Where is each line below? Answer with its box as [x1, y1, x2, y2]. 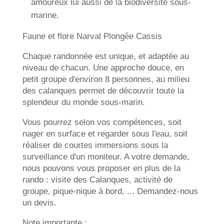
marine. [30, 10, 59, 20]
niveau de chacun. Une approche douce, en [22, 63, 184, 72]
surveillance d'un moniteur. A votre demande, [22, 152, 189, 161]
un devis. [22, 198, 56, 207]
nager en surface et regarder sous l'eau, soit [22, 129, 187, 138]
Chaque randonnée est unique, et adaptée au [22, 51, 189, 61]
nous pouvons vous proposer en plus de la [22, 163, 180, 173]
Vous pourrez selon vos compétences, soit [22, 117, 181, 127]
